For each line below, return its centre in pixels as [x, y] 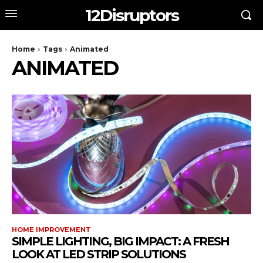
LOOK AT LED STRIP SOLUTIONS [99, 254]
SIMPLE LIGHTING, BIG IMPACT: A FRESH [120, 241]
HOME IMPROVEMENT [51, 230]
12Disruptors [131, 15]
